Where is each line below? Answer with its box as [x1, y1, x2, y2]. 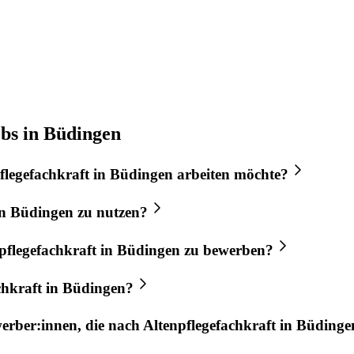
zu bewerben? [180, 241, 273, 258]
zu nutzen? [73, 204, 148, 221]
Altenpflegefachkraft [143, 317, 276, 334]
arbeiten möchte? [173, 166, 288, 183]
